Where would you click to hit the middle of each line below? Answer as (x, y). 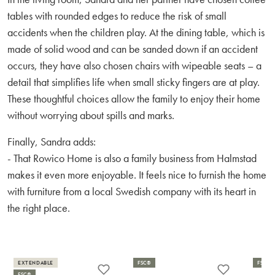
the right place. (39, 208)
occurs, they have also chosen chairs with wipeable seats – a (134, 65)
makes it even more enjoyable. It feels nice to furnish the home (137, 175)
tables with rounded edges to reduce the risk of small (117, 16)
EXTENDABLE (36, 263)
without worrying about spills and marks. (91, 115)
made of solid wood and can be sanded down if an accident (133, 49)
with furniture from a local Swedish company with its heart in (132, 191)
